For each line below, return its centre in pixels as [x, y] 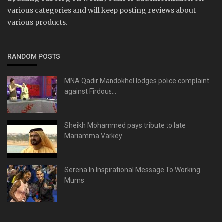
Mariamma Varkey [93, 136]
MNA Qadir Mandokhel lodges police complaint [137, 81]
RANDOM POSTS [34, 56]
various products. [37, 22]
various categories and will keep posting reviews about [102, 10]
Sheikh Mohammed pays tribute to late [125, 125]
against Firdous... [90, 91]
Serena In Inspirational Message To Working [132, 170]
